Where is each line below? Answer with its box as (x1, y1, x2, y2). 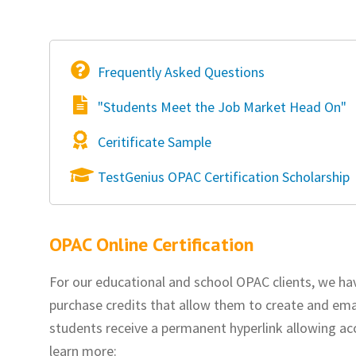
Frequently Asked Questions (98, 62, 265, 81)
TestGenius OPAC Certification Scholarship (98, 167, 350, 186)
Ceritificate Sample (98, 132, 211, 151)
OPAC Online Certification (49, 231, 253, 257)
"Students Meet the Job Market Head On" (98, 97, 346, 116)
